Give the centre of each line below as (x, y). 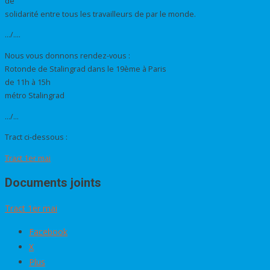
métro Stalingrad (35, 95)
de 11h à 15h (28, 82)
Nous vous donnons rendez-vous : (67, 55)
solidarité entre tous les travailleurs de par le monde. (100, 14)
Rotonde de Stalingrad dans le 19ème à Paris (86, 69)
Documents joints (53, 183)
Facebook (48, 231)
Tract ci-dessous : (36, 137)
